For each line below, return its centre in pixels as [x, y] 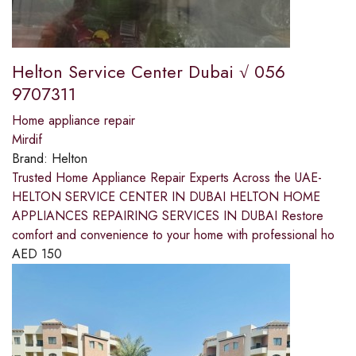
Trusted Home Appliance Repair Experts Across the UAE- [167, 178]
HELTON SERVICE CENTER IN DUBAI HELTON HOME [166, 197]
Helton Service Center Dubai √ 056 [149, 72]
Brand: [32, 159]
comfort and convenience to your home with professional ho [173, 235]
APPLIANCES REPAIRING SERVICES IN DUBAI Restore [168, 216]
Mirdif [27, 140]
